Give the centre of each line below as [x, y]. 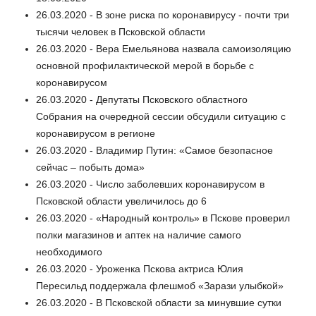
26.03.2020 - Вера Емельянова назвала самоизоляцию [164, 48]
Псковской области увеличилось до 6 [121, 201]
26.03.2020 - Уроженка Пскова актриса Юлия [140, 268]
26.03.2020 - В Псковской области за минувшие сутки [159, 302]
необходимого [69, 251]
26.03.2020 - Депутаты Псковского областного [142, 99]
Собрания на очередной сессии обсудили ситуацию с [161, 116]
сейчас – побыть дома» [90, 167]
